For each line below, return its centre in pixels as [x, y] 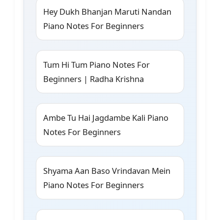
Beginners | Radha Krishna [94, 79]
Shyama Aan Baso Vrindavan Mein [107, 171]
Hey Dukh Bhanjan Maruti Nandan [107, 12]
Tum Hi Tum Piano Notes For [96, 65]
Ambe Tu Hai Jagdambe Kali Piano [106, 118]
